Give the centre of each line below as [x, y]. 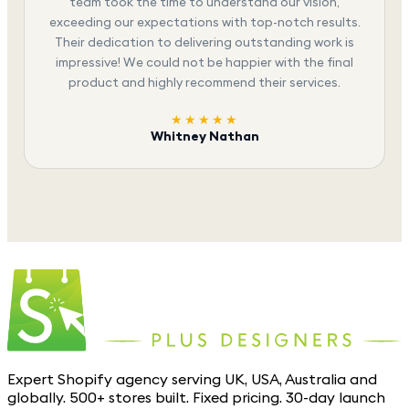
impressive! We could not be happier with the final [204, 62]
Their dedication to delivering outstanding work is [204, 42]
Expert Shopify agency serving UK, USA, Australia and [192, 379]
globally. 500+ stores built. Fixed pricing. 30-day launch [196, 398]
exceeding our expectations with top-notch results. [204, 21]
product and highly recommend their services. [204, 82]
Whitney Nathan [204, 136]
